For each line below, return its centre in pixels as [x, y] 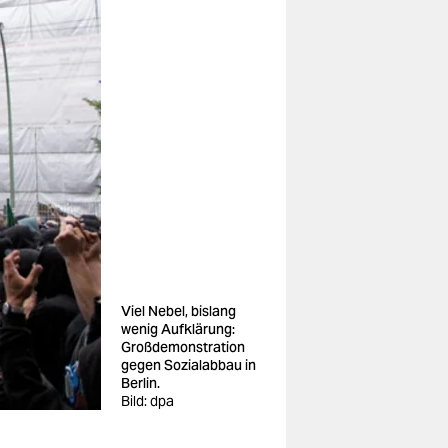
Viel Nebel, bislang [178, 311]
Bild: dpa [147, 401]
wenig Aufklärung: [178, 329]
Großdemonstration [183, 347]
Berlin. [140, 383]
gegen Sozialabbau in [188, 365]
